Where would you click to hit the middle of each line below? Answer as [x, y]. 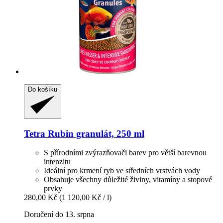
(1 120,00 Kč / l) [85, 198]
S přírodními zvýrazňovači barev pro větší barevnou [125, 153]
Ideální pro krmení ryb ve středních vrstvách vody [122, 171]
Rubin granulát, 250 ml [95, 133]
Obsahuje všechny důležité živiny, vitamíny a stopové [128, 180]
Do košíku [43, 89]
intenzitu [57, 162]
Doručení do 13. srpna [59, 215]
